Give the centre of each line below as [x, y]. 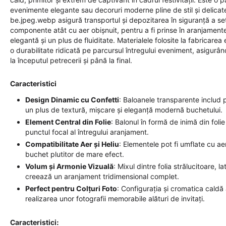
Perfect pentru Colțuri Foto [71, 188]
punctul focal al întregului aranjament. [87, 132]
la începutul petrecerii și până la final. [71, 60]
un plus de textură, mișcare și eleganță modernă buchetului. [124, 110]
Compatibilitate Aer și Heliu [72, 144]
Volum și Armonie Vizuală [69, 166]
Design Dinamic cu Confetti [72, 100]
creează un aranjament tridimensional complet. [102, 176]
